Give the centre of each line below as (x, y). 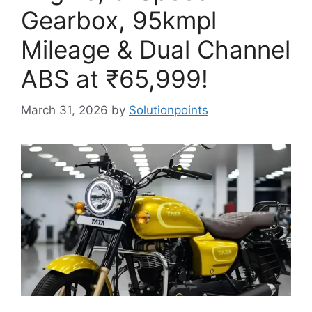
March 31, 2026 (64, 110)
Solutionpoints (169, 110)
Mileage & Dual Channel (156, 49)
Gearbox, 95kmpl (119, 20)
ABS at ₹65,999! (115, 79)
